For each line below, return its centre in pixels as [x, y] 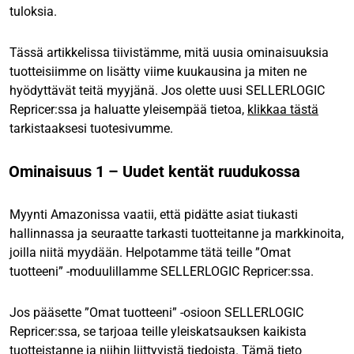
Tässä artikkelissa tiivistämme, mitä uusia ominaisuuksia [169, 52]
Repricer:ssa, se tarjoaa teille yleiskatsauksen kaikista [158, 331]
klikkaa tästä [283, 109]
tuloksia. [33, 11]
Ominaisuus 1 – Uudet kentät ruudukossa [154, 171]
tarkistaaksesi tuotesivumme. [91, 128]
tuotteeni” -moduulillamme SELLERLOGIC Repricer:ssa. [162, 271]
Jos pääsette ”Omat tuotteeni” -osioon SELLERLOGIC [156, 312]
